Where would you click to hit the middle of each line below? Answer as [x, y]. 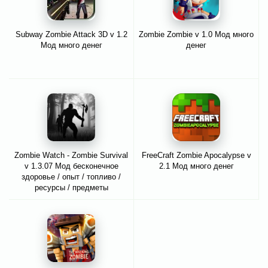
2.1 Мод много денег [196, 166]
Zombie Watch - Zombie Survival [71, 155]
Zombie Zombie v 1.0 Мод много [196, 34]
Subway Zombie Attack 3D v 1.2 [71, 34]
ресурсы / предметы [71, 187]
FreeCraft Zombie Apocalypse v [196, 155]
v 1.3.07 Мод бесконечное [71, 166]
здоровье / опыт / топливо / [71, 176]
